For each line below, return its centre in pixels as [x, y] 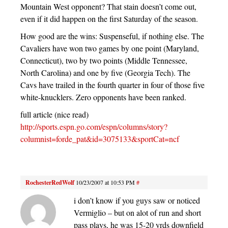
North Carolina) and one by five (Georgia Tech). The [105, 73]
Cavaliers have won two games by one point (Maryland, [110, 48]
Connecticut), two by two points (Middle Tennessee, [104, 61]
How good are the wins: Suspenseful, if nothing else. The [112, 36]
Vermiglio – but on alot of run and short [137, 213]
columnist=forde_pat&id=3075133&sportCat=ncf [100, 139]
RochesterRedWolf [50, 183]
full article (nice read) [54, 115]
